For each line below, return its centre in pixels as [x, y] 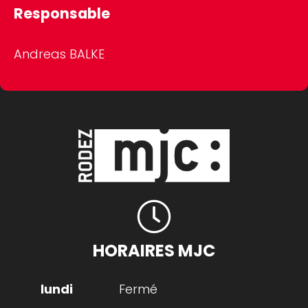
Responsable [62, 14]
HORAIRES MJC [154, 250]
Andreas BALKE [59, 54]
